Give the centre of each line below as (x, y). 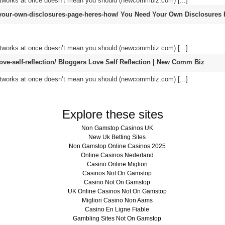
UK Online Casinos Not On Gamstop (117, 191)
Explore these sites (113, 114)
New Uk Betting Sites (117, 137)
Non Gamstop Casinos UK (117, 128)
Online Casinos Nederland (117, 155)
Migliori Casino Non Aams (117, 200)
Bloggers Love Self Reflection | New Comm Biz (131, 62)
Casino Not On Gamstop (117, 182)
